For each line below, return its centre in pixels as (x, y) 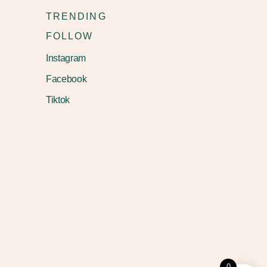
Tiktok (58, 100)
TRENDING (76, 16)
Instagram (66, 58)
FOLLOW (70, 36)
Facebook (66, 79)
